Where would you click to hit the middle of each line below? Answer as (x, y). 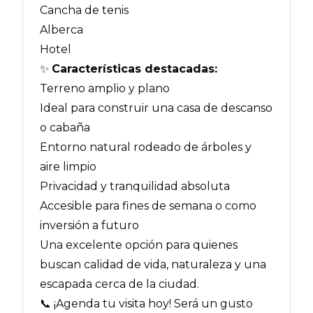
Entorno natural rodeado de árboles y (146, 147)
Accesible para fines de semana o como (148, 206)
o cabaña (65, 128)
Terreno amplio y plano (105, 88)
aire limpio (68, 167)
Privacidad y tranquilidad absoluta (135, 186)
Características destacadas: (134, 69)
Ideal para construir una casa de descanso (156, 108)
